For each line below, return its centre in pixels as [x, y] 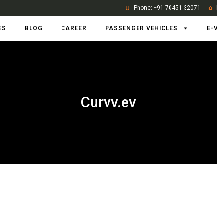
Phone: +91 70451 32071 [167, 8]
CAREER [74, 28]
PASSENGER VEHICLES [141, 28]
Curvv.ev [108, 102]
